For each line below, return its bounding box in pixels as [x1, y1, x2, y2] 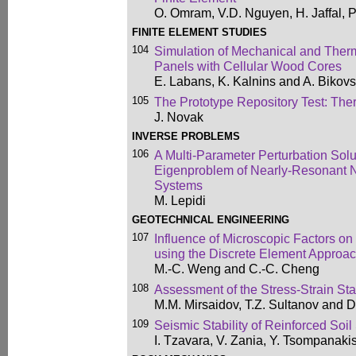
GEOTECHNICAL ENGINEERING [132, 214, 289, 226]
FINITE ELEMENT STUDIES [132, 26, 267, 38]
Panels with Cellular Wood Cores [154, 59, 342, 73]
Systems [154, 178, 203, 192]
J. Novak [154, 110, 203, 124]
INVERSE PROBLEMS [132, 130, 240, 142]
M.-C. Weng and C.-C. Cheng [154, 261, 319, 276]
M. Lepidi [154, 193, 206, 207]
